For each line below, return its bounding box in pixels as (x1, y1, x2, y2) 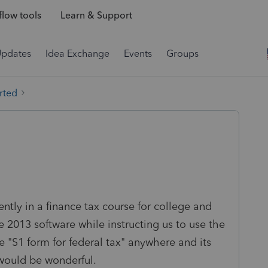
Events (124, 48, 152, 59)
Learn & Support (60, 10, 132, 22)
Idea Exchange (45, 48, 109, 59)
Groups (166, 48, 199, 59)
